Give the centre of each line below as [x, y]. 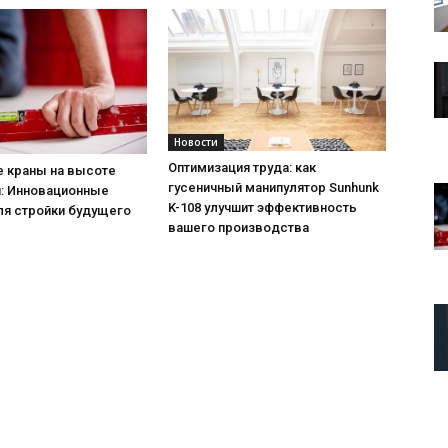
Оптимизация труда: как [242, 167]
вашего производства [238, 227]
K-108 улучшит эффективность [262, 207]
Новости [196, 141]
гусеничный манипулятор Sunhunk [273, 187]
